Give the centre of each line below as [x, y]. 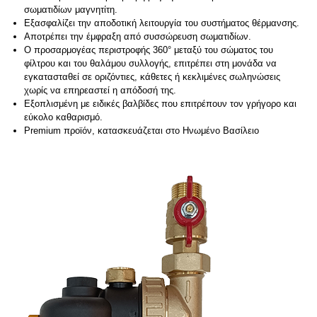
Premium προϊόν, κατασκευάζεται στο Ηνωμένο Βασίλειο [141, 131]
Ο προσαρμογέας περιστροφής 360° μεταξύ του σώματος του [148, 50]
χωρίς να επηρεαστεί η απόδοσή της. [100, 91]
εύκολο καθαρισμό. [63, 117]
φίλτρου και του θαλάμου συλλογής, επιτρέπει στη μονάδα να [150, 64]
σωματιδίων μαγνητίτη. [70, 10]
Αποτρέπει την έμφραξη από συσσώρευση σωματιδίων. [137, 37]
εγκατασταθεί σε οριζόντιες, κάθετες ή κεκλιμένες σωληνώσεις [152, 77]
